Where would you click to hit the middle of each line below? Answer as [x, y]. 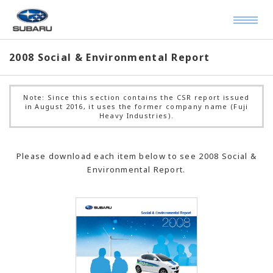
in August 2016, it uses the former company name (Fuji [136, 106]
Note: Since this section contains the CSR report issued [136, 97]
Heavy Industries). [136, 115]
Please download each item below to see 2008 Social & [136, 156]
